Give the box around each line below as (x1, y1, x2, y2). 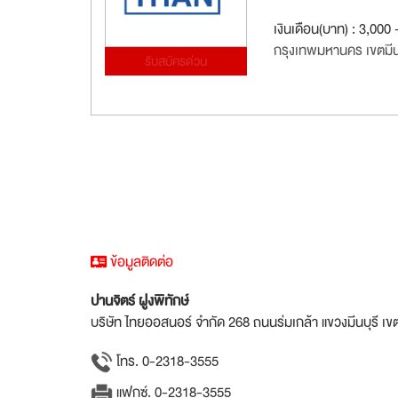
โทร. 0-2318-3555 (113, 349, 219, 373)
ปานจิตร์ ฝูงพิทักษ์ (91, 289, 188, 313)
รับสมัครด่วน (144, 50, 207, 72)
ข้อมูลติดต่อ (107, 250, 173, 274)
